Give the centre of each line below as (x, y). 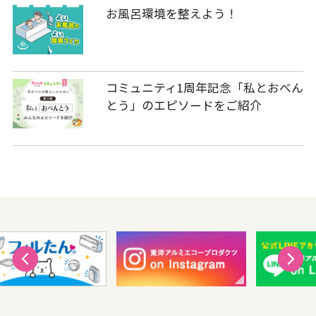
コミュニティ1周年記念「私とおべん (204, 87)
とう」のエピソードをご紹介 (183, 105)
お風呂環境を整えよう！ (171, 13)
